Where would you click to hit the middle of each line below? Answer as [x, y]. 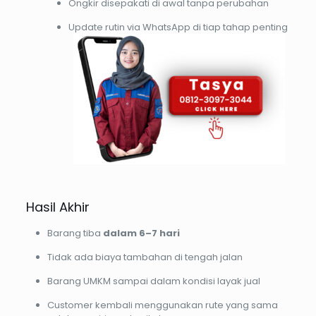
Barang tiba [75, 233]
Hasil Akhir [57, 207]
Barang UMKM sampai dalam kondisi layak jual [153, 281]
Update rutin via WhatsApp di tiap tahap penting [178, 28]
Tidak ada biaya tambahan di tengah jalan [145, 257]
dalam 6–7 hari [141, 233]
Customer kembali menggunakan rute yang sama [162, 305]
